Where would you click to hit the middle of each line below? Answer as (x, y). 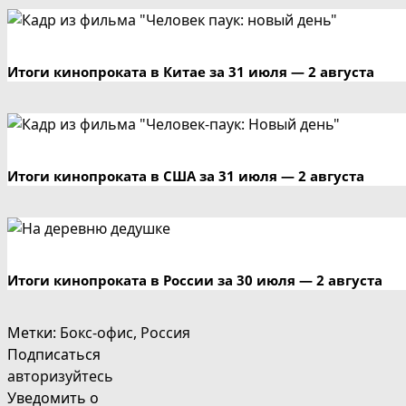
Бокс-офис (97, 332)
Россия (165, 332)
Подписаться (54, 354)
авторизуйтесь (60, 376)
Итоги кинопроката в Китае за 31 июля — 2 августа (191, 72)
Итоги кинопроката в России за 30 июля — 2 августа (195, 280)
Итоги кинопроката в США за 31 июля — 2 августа (186, 176)
